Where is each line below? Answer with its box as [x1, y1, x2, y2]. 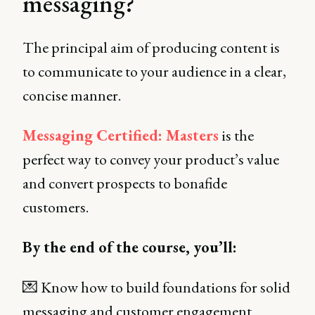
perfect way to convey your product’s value [22, 149, 279, 169]
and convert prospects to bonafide [22, 173, 227, 193]
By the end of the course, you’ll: [22, 237, 237, 257]
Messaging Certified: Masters [22, 125, 219, 146]
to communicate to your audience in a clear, [22, 61, 286, 82]
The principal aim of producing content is [22, 37, 280, 58]
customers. [22, 197, 89, 217]
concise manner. [22, 85, 121, 105]
